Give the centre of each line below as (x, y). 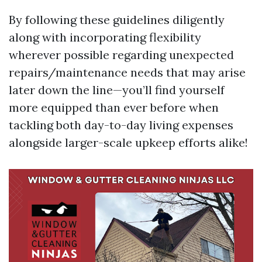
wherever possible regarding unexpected (121, 54)
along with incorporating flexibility (105, 37)
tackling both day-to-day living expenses (121, 125)
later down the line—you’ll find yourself (117, 89)
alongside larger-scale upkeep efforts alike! (128, 142)
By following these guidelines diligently (117, 19)
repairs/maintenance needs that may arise (127, 72)
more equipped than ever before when (114, 107)
